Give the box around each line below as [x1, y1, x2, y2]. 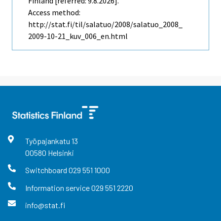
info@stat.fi [25, 200, 65, 210]
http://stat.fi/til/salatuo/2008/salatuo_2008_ [28, 19, 183, 30]
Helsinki [47, 148, 74, 158]
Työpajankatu [25, 136, 72, 146]
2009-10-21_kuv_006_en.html [28, 31, 128, 41]
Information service [25, 183, 91, 192]
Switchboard [25, 165, 69, 175]
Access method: [28, 7, 80, 18]
